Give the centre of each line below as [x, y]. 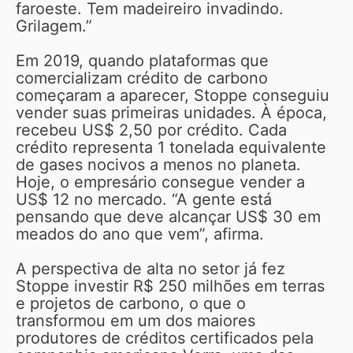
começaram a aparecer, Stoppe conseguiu [173, 95]
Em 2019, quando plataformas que [142, 60]
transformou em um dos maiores [136, 320]
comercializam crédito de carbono [142, 78]
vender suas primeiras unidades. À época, [171, 112]
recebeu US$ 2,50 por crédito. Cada [151, 130]
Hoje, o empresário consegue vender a [160, 182]
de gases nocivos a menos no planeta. [158, 164]
